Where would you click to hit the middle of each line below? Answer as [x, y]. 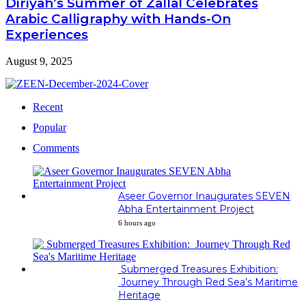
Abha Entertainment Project [186, 209]
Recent [48, 107]
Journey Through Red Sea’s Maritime [208, 282]
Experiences [47, 34]
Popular [50, 127]
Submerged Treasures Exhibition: [198, 269]
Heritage [139, 295]
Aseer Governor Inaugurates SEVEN [204, 196]
